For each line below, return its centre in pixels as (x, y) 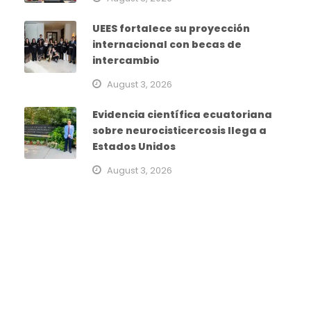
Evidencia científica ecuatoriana (182, 114)
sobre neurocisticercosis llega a (179, 130)
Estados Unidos (134, 146)
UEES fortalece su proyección (171, 28)
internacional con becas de (167, 44)
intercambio (126, 60)
